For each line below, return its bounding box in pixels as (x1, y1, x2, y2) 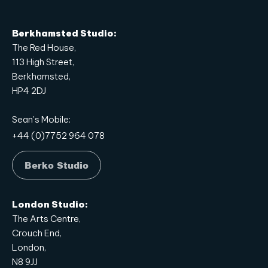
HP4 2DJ (12, 85, 46, 96)
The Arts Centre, (12, 213, 81, 224)
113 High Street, (12, 56, 74, 68)
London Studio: (12, 199, 88, 210)
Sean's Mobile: (12, 114, 71, 125)
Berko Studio (25, 159, 89, 171)
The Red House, (12, 42, 76, 53)
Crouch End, (12, 227, 62, 239)
